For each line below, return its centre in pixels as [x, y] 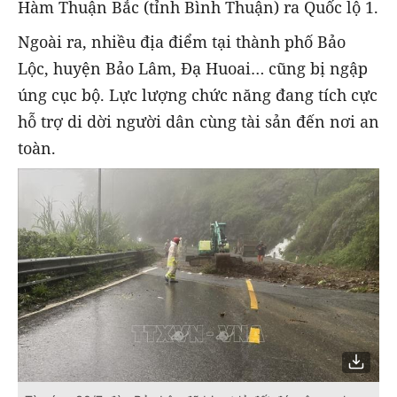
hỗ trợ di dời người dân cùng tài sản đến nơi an [198, 121]
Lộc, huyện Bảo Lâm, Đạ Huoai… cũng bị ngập [193, 68]
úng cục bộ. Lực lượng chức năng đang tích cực [198, 94]
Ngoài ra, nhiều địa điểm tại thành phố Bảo [182, 41]
